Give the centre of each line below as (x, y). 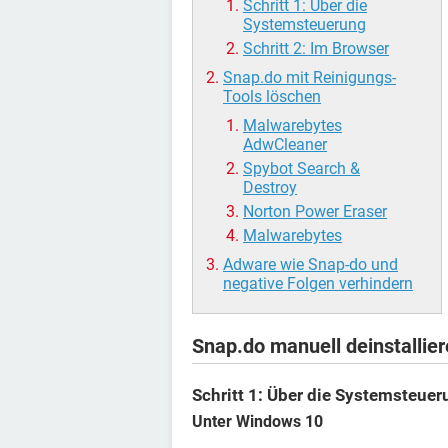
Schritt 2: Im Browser (316, 48)
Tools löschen (272, 96)
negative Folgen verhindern (318, 283)
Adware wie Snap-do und (310, 264)
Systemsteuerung (304, 24)
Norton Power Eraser (315, 211)
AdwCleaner (285, 144)
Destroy (270, 187)
